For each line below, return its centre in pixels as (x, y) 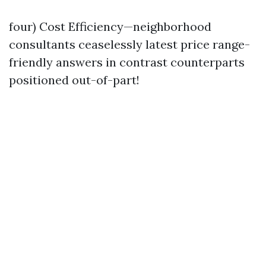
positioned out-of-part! (74, 80)
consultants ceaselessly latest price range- (129, 44)
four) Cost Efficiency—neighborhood (110, 26)
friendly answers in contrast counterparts (127, 62)
